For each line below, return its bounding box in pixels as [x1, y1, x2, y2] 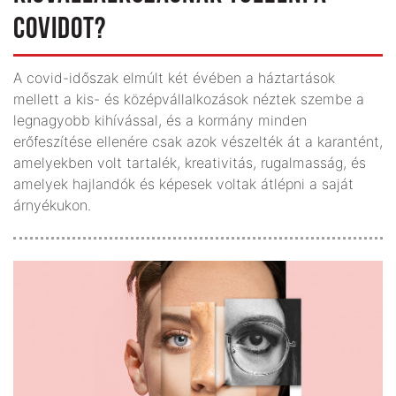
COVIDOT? [13, 15, 106, 47]
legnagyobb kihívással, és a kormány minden [13, 111, 307, 130]
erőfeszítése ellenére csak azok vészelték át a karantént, [13, 133, 383, 151]
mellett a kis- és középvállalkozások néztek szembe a [13, 90, 364, 109]
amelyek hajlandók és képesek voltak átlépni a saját [13, 175, 354, 194]
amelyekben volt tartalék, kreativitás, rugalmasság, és [13, 154, 366, 172]
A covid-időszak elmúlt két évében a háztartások [13, 69, 335, 88]
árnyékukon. [13, 196, 91, 215]
